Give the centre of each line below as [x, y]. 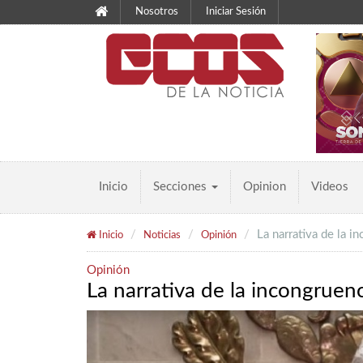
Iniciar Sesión [236, 12]
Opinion [265, 186]
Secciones [181, 186]
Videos [330, 186]
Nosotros [157, 12]
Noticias [162, 235]
